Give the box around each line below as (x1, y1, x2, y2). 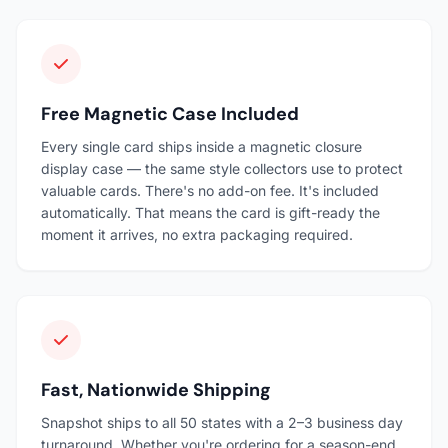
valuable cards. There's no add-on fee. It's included (41, 181, 379, 199)
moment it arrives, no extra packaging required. (41, 225, 353, 243)
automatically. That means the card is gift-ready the (41, 203, 380, 221)
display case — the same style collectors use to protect (41, 159, 403, 177)
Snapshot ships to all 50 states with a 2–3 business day (41, 413, 403, 431)
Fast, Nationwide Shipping (41, 377, 271, 402)
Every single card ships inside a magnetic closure (41, 137, 362, 155)
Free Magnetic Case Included (41, 101, 299, 126)
